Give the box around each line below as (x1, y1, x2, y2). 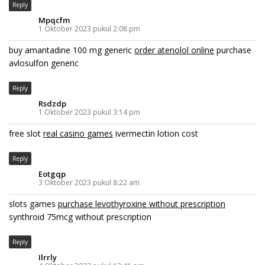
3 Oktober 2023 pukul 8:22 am (38, 177, 140, 188)
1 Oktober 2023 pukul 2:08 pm (38, 23, 140, 34)
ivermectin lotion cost (113, 127, 198, 139)
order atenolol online (134, 44, 214, 56)
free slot (9, 127, 43, 139)
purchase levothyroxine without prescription (58, 198, 225, 209)
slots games (9, 198, 58, 209)
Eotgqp (38, 168, 66, 179)
